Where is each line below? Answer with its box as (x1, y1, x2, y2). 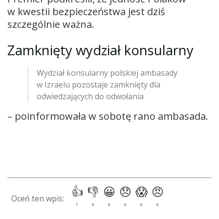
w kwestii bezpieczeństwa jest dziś (7, 4, 165, 18)
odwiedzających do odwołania (37, 91, 144, 102)
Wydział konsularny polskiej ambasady (37, 67, 177, 79)
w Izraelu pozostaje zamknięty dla (37, 79, 160, 90)
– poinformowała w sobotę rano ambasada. (7, 109, 208, 123)
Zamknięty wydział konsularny (7, 41, 194, 60)
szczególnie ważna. (7, 17, 97, 31)
